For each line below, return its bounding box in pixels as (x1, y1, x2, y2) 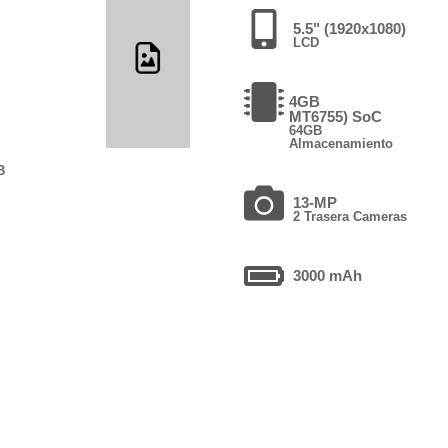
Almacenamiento (288, 135, 393, 151)
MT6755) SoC (288, 107, 382, 125)
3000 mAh (292, 266, 362, 284)
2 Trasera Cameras (292, 208, 407, 224)
